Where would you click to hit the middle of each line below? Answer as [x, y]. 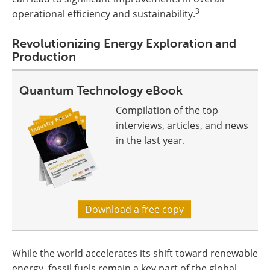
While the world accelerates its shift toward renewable [135, 253]
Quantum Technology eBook [101, 91]
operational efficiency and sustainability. [104, 14]
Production [44, 57]
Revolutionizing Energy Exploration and [124, 44]
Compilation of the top [167, 111]
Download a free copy [134, 209]
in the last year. [150, 141]
